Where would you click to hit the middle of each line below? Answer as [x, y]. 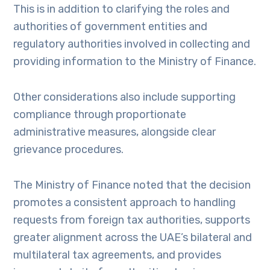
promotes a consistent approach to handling [125, 202]
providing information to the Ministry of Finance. [135, 61]
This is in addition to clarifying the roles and [122, 9]
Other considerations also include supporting [125, 97]
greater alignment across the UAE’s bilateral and [133, 237]
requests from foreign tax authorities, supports [132, 220]
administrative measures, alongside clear [115, 132]
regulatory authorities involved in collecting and [132, 44]
